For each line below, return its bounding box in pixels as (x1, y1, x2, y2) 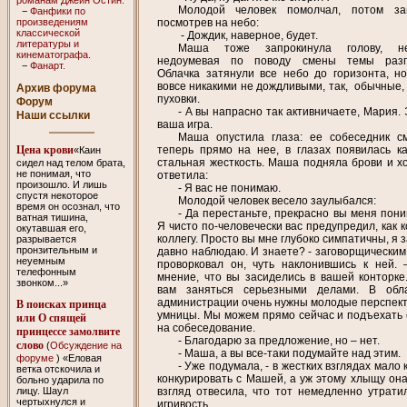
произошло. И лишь (15, 178, 107, 190)
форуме (15, 352, 56, 363)
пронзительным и (15, 243, 97, 255)
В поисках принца (15, 297, 106, 311)
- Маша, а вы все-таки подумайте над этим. (177, 346, 401, 360)
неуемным (15, 254, 65, 266)
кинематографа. (15, 48, 91, 60)
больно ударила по (15, 373, 104, 385)
